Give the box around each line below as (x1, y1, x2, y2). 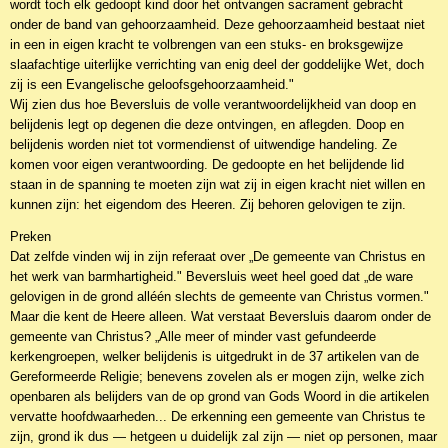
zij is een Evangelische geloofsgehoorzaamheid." (10, 77, 294, 92)
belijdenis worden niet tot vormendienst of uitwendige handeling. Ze (10, 137, 397, 152)
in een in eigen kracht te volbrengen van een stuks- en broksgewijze (10, 37, 403, 52)
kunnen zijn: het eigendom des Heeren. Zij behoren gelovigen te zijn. (10, 197, 406, 212)
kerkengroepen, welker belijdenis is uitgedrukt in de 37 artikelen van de (10, 349, 419, 364)
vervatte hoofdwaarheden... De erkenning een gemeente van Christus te (10, 409, 425, 424)
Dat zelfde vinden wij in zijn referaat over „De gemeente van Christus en (10, 249, 425, 264)
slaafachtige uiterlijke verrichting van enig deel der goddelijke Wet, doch (10, 57, 424, 72)
